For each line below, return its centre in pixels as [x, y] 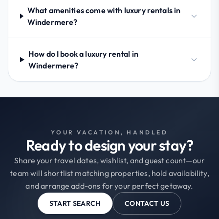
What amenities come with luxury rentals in [104, 10]
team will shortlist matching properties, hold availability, [109, 173]
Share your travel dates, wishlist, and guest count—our [109, 160]
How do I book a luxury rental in [83, 54]
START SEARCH [75, 203]
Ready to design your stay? [109, 145]
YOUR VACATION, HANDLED [109, 132]
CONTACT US [147, 203]
